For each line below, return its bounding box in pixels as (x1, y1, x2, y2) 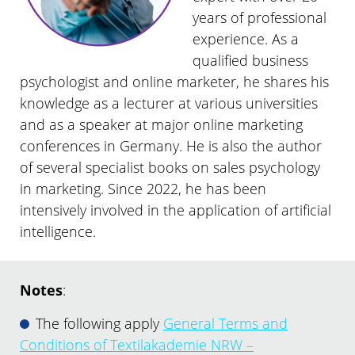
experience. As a (192, 29, 299, 49)
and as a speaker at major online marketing (20, 115, 303, 135)
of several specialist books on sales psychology (20, 158, 320, 177)
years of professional (192, 8, 326, 28)
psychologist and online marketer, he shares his (20, 72, 329, 92)
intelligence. (20, 222, 96, 242)
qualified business (192, 51, 308, 71)
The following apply (36, 313, 163, 333)
